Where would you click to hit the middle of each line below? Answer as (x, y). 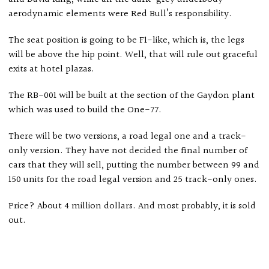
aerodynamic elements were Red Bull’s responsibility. (120, 14)
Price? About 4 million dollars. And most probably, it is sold (132, 207)
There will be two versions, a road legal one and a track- (128, 137)
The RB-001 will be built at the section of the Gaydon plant (132, 96)
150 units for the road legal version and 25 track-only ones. (133, 180)
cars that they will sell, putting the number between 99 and (134, 166)
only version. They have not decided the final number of (128, 151)
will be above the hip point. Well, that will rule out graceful (133, 55)
